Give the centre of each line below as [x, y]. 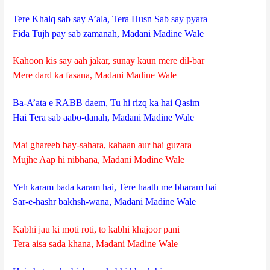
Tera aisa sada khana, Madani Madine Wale [96, 243]
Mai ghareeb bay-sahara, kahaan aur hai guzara [102, 145]
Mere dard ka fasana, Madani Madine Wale [95, 75]
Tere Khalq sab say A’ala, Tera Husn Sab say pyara [110, 19]
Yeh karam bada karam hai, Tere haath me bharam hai [115, 187]
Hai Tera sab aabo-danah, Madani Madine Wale [104, 118]
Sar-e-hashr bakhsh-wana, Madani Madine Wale [105, 202]
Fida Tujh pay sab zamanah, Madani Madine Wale [108, 33]
